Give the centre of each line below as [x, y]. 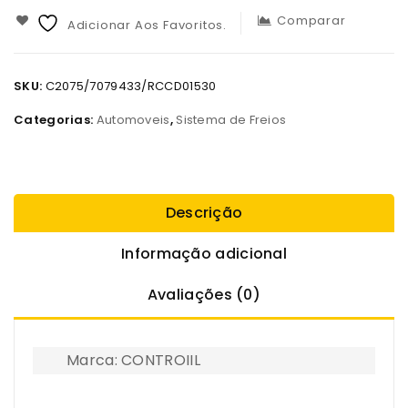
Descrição [204, 213]
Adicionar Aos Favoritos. [147, 25]
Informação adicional [204, 254]
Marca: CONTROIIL [133, 361]
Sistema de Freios [231, 120]
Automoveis [133, 120]
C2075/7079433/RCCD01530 [131, 87]
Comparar [311, 21]
